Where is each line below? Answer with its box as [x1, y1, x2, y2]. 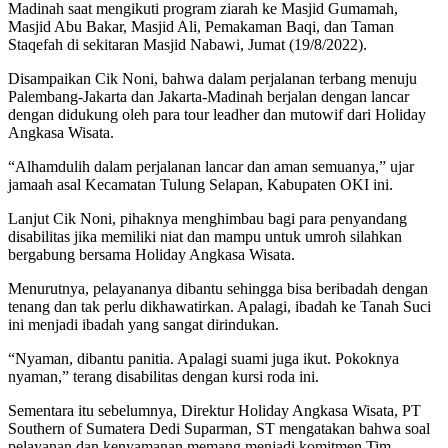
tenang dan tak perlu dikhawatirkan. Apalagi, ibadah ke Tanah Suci [8, 298, 431, 316]
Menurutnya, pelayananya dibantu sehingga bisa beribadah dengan [8, 280, 428, 298]
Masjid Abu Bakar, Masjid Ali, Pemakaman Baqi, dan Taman [8, 18, 394, 36]
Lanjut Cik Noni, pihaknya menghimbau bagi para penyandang [8, 210, 407, 228]
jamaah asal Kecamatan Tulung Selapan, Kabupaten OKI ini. [8, 176, 393, 194]
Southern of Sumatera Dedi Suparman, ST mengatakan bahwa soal [8, 420, 430, 438]
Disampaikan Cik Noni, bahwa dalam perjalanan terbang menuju [8, 70, 417, 88]
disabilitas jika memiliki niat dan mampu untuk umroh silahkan [8, 228, 402, 246]
